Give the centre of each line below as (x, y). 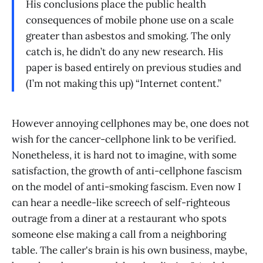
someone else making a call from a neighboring (119, 235)
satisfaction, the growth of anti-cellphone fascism (127, 171)
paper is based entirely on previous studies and (134, 68)
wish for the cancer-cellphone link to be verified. (124, 139)
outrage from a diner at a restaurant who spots (119, 219)
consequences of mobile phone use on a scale (130, 20)
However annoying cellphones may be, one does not (131, 124)
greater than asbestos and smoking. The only (128, 36)
